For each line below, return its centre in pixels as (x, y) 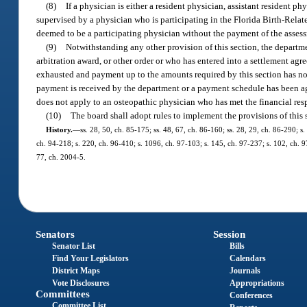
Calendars (247, 259)
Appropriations (257, 283)
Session (229, 235)
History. (59, 129)
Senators (56, 235)
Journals (245, 271)
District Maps (76, 271)
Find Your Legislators (91, 259)
